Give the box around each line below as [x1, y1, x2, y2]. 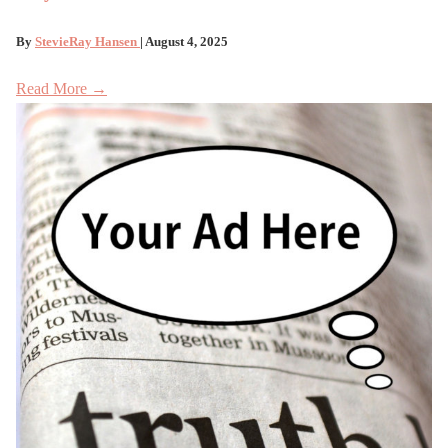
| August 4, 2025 [140, 34, 228, 50]
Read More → [16, 80, 107, 98]
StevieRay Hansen [35, 34, 140, 50]
